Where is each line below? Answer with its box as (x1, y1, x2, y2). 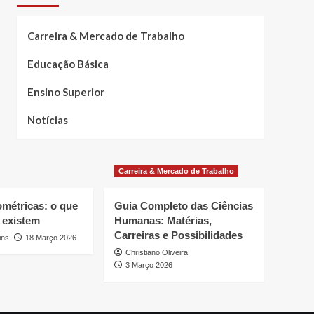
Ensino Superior (27, 86, 104, 98)
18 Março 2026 (25, 233, 76, 242)
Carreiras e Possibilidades (114, 229, 243, 241)
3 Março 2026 (125, 261, 172, 269)
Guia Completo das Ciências (114, 200, 253, 212)
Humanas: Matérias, (114, 214, 212, 226)
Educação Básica (27, 57, 109, 70)
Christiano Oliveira (125, 248, 188, 257)
